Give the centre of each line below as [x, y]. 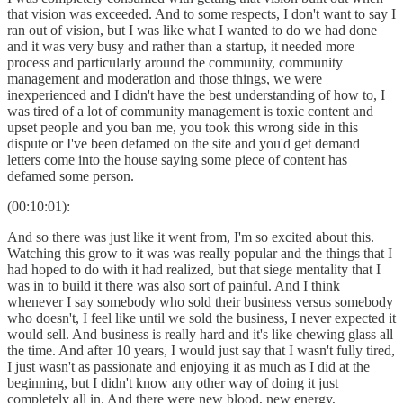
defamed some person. [71, 175]
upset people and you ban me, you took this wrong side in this [183, 127]
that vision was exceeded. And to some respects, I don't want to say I [201, 13]
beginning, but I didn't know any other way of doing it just [173, 382]
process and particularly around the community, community [175, 62]
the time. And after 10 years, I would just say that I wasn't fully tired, [201, 350]
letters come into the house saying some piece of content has [177, 159]
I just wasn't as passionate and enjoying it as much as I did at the [188, 366]
